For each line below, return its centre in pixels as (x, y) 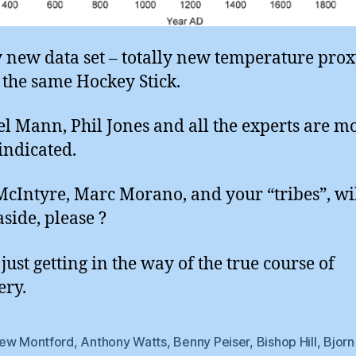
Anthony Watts (124, 341)
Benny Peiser (212, 341)
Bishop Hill (286, 341)
